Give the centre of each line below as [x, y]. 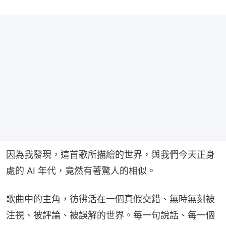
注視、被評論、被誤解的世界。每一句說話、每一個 [110, 215]
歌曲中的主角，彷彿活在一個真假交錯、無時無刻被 [110, 199]
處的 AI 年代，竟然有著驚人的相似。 [81, 171]
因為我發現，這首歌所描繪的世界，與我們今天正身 [110, 154]
